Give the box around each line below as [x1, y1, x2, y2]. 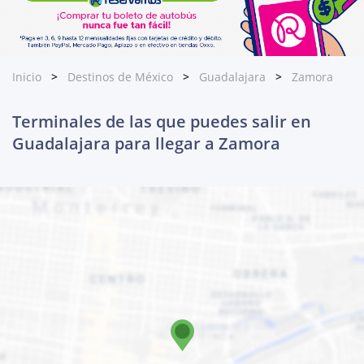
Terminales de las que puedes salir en [12, 110, 311, 133]
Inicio [12, 69, 41, 85]
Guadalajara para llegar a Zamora [12, 132, 280, 155]
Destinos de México [67, 69, 173, 85]
